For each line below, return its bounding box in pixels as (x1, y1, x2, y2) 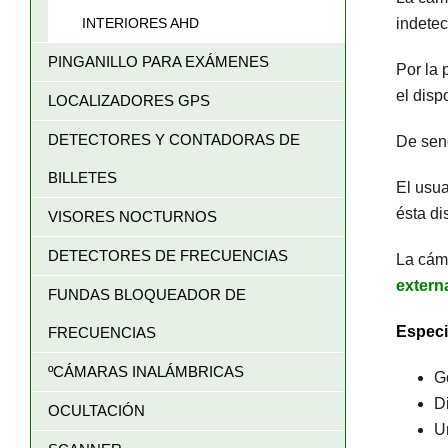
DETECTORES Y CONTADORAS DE (48, 131, 300, 148)
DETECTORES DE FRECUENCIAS (48, 247, 288, 264)
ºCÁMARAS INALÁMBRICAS (48, 363, 244, 380)
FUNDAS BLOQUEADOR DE (48, 286, 246, 303)
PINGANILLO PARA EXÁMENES (48, 53, 269, 70)
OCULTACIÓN (48, 402, 145, 419)
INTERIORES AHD (82, 15, 199, 31)
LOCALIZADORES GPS (48, 92, 210, 109)
